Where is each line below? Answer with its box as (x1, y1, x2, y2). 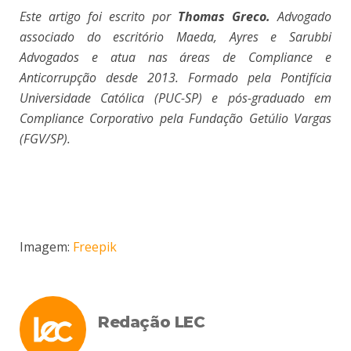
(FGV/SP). (20, 129, 71, 147)
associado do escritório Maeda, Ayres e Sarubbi (20, 27, 331, 45)
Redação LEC (98, 312, 205, 331)
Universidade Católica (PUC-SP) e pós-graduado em (20, 89, 331, 107)
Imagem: (20, 237, 73, 255)
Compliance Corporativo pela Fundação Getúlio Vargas (20, 109, 331, 127)
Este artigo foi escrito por (20, 7, 178, 25)
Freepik (73, 237, 117, 255)
